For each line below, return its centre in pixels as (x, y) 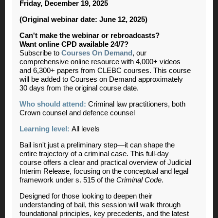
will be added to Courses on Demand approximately (101, 80)
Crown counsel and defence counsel (77, 113)
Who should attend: (53, 104)
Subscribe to (40, 53)
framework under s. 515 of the (68, 180)
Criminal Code (139, 180)
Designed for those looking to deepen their (86, 196)
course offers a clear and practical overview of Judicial (105, 163)
